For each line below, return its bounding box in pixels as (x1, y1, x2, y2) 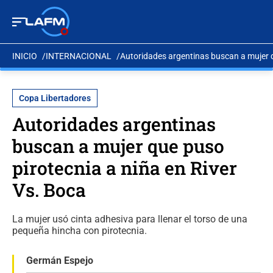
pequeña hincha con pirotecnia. (12, 225, 147, 236)
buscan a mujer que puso (12, 134, 224, 158)
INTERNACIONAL (46, 51, 112, 61)
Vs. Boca (12, 178, 86, 202)
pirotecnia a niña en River (12, 156, 237, 180)
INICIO (12, 51, 37, 61)
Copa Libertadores (19, 93, 91, 103)
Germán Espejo (26, 255, 93, 266)
